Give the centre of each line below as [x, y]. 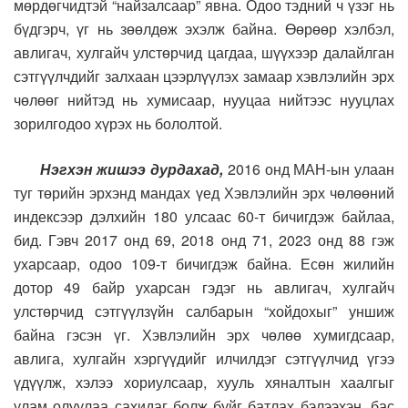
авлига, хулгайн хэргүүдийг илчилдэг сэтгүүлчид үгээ [204, 359]
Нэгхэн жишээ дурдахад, [131, 169]
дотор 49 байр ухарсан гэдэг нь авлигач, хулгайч [204, 288]
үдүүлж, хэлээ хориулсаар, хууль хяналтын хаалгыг [204, 382]
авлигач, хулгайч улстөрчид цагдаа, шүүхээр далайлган [204, 53]
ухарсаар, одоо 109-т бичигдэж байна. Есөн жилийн [204, 264]
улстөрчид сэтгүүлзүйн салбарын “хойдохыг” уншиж [204, 311]
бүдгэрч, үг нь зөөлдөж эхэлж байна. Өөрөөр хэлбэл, [204, 29]
